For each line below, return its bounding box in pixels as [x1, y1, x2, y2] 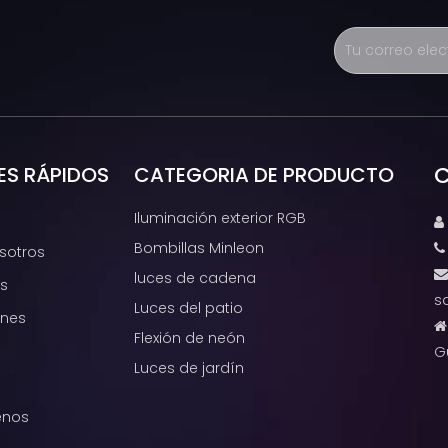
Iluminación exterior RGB [134, 207, 306, 228]
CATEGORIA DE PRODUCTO [134, 160, 394, 189]
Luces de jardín [134, 357, 244, 378]
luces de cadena [134, 267, 256, 288]
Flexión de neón [134, 327, 245, 348]
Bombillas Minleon [134, 237, 264, 258]
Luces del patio [134, 297, 243, 318]
